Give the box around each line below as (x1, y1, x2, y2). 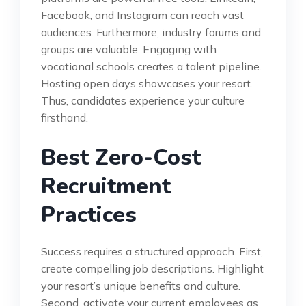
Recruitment (41, 171, 171, 201)
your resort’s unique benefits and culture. (41, 278, 240, 292)
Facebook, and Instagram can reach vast (41, 8, 244, 22)
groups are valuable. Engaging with (41, 42, 217, 56)
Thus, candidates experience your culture (41, 93, 245, 107)
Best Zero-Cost (41, 142, 201, 172)
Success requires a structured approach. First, (41, 244, 263, 258)
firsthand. (41, 110, 88, 124)
